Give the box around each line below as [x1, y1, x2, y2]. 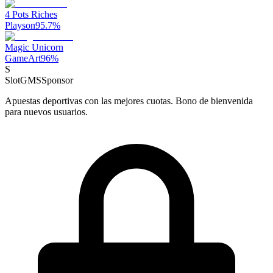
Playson [5, 20, 35, 31]
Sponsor [41, 75, 73, 86]
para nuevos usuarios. [5, 107, 88, 118]
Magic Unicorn [5, 42, 63, 53]
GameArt [5, 53, 41, 64]
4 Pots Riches [5, 9, 57, 20]
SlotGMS [5, 75, 41, 86]
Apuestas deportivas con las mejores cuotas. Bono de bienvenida [5, 96, 253, 107]
